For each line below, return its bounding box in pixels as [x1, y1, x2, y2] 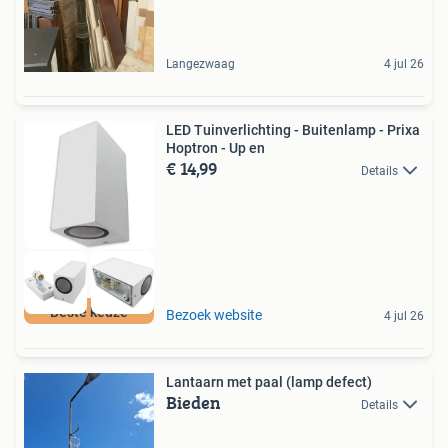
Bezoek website [166, 307, 262, 324]
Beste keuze [50, 304, 128, 321]
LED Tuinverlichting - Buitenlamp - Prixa [166, 121, 420, 138]
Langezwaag [166, 56, 235, 71]
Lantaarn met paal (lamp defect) [166, 374, 372, 391]
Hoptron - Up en [166, 139, 265, 156]
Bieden [166, 389, 221, 417]
